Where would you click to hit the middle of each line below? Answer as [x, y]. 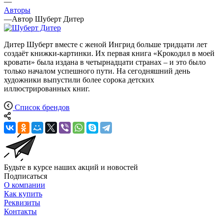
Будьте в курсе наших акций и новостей [71, 167]
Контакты [20, 212]
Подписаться [26, 176]
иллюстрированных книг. [48, 89]
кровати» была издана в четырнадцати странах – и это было [105, 62]
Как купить [23, 194]
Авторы [17, 10]
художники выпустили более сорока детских [79, 80]
